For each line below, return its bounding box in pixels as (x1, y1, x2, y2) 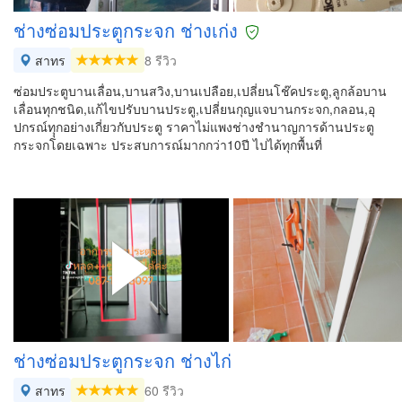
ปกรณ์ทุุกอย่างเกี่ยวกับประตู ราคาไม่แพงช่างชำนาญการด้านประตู (13, 118, 374, 135)
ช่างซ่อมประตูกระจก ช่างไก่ (13, 347, 232, 373)
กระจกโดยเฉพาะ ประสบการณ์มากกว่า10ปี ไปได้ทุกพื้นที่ (13, 135, 322, 153)
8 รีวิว (144, 51, 177, 69)
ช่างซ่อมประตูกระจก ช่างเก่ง (13, 17, 238, 43)
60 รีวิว (144, 381, 184, 399)
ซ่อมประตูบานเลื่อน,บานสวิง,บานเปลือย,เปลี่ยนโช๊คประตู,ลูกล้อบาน (13, 82, 387, 100)
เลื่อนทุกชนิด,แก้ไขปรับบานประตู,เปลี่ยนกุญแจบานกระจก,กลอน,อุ (13, 100, 375, 118)
